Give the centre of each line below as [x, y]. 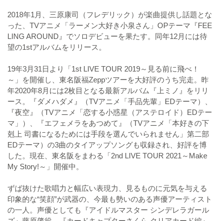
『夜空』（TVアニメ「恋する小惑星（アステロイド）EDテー [110, 112]
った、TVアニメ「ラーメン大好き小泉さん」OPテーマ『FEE [110, 25]
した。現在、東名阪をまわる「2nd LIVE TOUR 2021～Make [107, 155]
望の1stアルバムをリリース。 [57, 47]
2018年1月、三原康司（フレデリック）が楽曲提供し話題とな [110, 14]
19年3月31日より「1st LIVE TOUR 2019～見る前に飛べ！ [103, 69]
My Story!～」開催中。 [45, 166]
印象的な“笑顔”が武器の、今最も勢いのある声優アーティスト [110, 199]
